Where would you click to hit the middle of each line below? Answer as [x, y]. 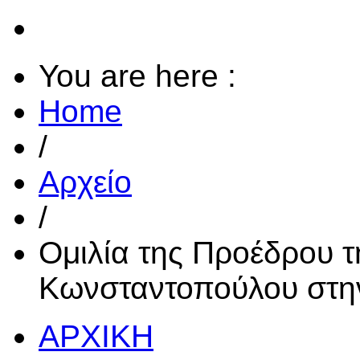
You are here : [137, 76]
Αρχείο [85, 182]
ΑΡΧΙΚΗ [96, 337]
